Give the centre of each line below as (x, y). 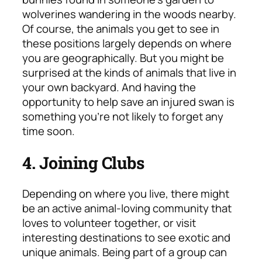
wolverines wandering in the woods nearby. (129, 14)
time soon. (50, 131)
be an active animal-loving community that (127, 208)
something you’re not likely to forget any (123, 117)
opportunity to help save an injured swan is (128, 102)
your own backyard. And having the (109, 87)
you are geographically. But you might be (123, 58)
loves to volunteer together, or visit (109, 223)
